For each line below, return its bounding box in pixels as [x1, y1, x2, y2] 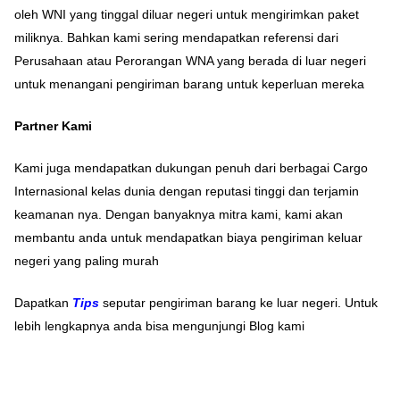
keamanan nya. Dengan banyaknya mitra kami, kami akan [14, 207, 343, 222]
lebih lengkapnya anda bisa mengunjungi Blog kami [14, 319, 304, 334]
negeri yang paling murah [14, 254, 159, 269]
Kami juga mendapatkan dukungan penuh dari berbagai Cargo [14, 161, 368, 176]
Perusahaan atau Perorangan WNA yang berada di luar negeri [14, 54, 366, 69]
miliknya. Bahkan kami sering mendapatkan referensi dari [14, 30, 338, 46]
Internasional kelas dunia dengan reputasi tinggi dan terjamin [14, 184, 359, 199]
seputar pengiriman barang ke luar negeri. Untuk [99, 296, 378, 311]
